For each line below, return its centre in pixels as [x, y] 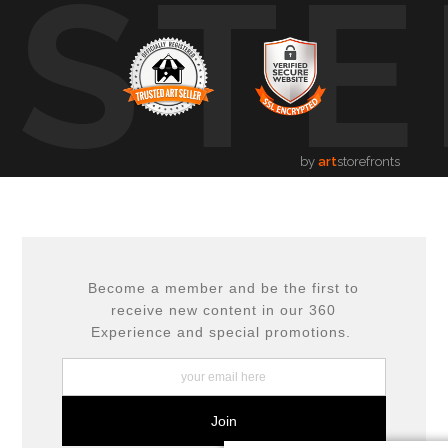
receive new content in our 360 [224, 309]
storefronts [368, 161]
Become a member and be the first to [224, 287]
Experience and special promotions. [224, 331]
